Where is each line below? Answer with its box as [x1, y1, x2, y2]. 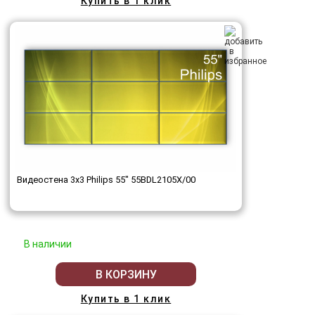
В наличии [24, 238, 72, 250]
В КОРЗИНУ [95, 267, 157, 281]
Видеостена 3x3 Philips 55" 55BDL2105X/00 [17, 174, 195, 186]
